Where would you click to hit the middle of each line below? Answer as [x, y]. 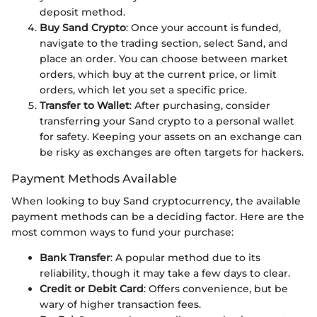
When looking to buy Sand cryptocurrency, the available [156, 201]
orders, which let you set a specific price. [143, 90]
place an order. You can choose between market [164, 58]
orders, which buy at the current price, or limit [158, 74]
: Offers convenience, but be [216, 289]
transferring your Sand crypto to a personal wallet [167, 121]
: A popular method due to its [185, 258]
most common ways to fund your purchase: [122, 232]
